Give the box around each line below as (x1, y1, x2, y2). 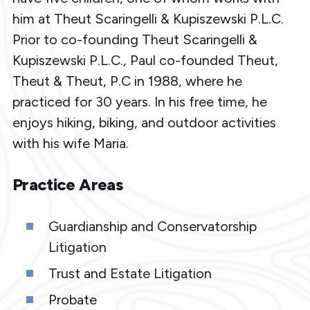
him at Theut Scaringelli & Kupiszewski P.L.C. (12, 10, 284, 27)
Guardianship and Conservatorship (48, 217, 257, 235)
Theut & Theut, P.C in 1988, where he (12, 72, 242, 89)
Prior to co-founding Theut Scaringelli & (12, 30, 257, 48)
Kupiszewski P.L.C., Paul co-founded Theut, (12, 51, 278, 69)
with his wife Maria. (12, 134, 129, 152)
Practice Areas (12, 174, 122, 194)
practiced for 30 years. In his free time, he (12, 93, 267, 110)
